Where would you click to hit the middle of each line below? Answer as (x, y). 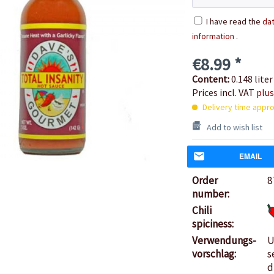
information (213, 36)
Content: (211, 79)
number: (210, 194)
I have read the (234, 21)
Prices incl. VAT (224, 92)
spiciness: (213, 224)
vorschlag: (214, 254)
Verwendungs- (224, 240)
